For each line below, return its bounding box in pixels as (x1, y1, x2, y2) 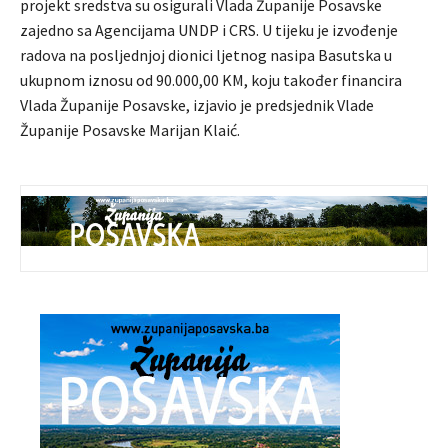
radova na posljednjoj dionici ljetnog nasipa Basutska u (20, 44, 392, 65)
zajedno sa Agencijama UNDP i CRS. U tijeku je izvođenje (20, 19, 398, 40)
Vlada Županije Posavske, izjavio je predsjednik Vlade (20, 94, 374, 115)
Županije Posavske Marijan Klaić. (20, 119, 240, 140)
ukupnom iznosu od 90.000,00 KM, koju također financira (20, 69, 402, 90)
